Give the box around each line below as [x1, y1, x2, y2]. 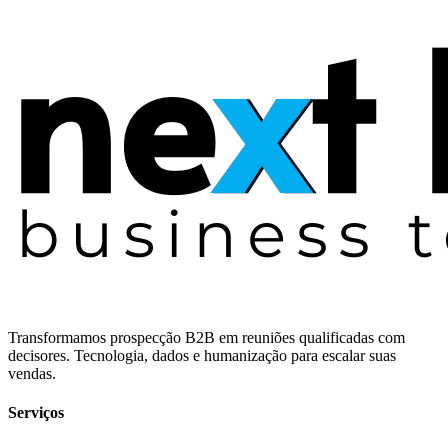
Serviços [8, 403, 64, 421]
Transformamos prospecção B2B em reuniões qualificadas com [8, 328, 405, 346]
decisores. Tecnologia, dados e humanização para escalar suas [8, 346, 396, 364]
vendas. [8, 364, 56, 382]
